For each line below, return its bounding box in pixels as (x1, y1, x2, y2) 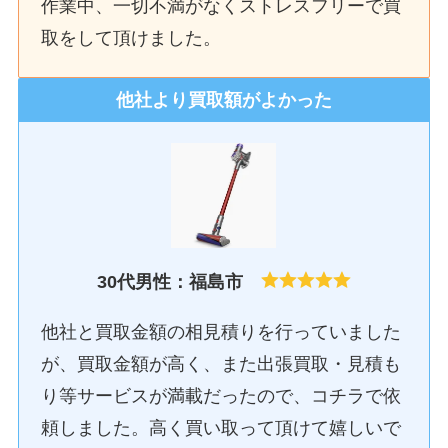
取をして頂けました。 (41, 28, 222, 49)
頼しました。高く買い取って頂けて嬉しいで (41, 417, 402, 438)
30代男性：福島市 (96, 272, 243, 293)
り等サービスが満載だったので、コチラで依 (41, 385, 402, 406)
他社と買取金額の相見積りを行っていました (41, 321, 402, 342)
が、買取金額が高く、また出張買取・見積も (41, 353, 402, 374)
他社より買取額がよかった (115, 89, 332, 110)
